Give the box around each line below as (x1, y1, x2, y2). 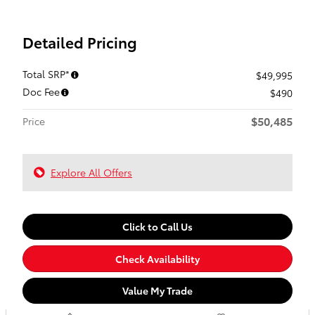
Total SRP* (22, 67, 70, 81)
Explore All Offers (51, 165, 132, 179)
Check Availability (115, 251, 200, 266)
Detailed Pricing (22, 32, 137, 52)
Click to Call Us (122, 219, 193, 234)
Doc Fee (22, 84, 60, 98)
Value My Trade (122, 283, 193, 297)
